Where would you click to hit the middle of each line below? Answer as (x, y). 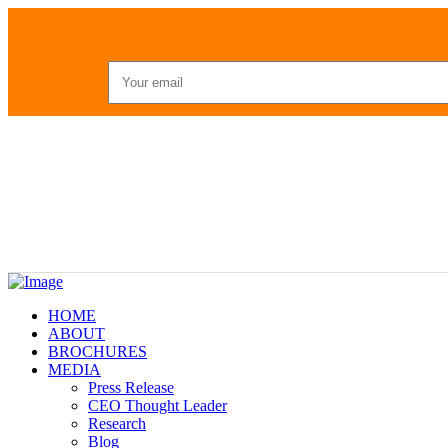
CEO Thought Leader (157, 405)
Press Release (131, 387)
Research (117, 423)
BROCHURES (97, 351)
